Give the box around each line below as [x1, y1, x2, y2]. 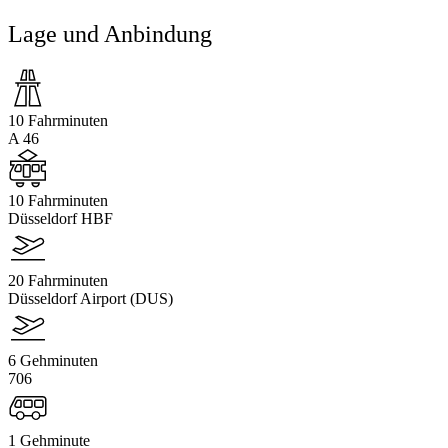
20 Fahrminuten [8, 271, 108, 289]
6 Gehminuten [8, 351, 98, 369]
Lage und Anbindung [8, 20, 212, 47]
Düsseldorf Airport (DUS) [8, 289, 173, 307]
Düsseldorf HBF [8, 209, 113, 227]
